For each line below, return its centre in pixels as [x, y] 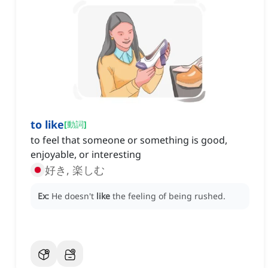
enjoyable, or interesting [86, 155]
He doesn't [74, 196]
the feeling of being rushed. [169, 196]
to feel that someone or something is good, [129, 140]
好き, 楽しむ [75, 170]
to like [47, 125]
